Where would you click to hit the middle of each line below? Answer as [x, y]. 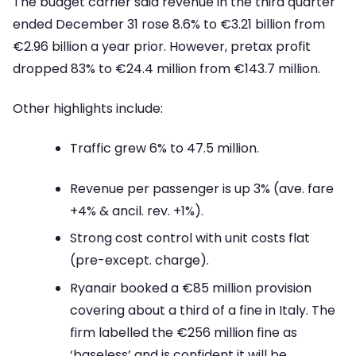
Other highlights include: [88, 109]
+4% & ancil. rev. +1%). [137, 211]
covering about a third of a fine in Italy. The [203, 310]
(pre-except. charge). [139, 261]
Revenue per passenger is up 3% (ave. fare [202, 188]
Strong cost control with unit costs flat [190, 238]
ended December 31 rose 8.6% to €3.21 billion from [169, 24]
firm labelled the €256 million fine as [184, 332]
